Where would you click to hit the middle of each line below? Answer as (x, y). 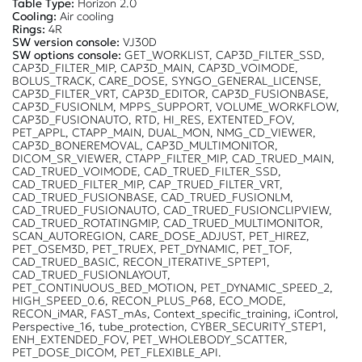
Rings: (29, 29)
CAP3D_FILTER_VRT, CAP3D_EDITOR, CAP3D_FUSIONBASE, (170, 93)
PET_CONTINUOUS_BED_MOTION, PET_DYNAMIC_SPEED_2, (173, 287)
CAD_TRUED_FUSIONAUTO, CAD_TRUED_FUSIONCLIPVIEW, (172, 210)
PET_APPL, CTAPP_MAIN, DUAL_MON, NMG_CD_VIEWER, (164, 132)
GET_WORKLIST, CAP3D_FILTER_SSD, (223, 55)
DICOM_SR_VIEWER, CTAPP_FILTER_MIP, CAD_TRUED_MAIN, (173, 158)
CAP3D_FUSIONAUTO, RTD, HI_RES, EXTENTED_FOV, (154, 119)
